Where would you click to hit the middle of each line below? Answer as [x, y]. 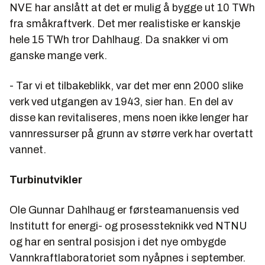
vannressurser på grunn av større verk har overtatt [131, 133]
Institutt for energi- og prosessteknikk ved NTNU [128, 226]
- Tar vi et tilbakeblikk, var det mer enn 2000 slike [126, 85]
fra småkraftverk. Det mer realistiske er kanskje [125, 23]
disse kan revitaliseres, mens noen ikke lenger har [129, 117]
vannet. [28, 149]
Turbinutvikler [46, 180]
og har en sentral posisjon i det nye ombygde [118, 242]
